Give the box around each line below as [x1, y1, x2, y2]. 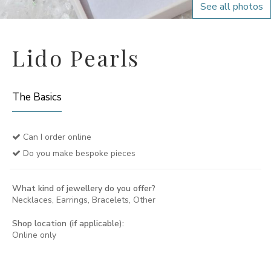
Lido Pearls [12, 43, 140, 72]
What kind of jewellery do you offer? [12, 183, 155, 194]
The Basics [12, 90, 62, 104]
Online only [12, 229, 56, 241]
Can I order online [21, 131, 91, 143]
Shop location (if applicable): [12, 218, 124, 229]
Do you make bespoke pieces [21, 148, 135, 159]
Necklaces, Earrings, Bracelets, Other [12, 194, 155, 206]
